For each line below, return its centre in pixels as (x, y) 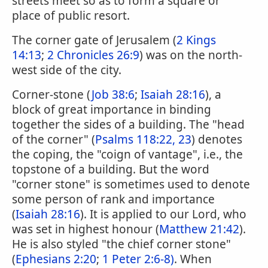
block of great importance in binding (112, 109)
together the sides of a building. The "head (128, 124)
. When (193, 259)
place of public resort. (71, 16)
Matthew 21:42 (199, 229)
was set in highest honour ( (86, 229)
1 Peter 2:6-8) (138, 259)
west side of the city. (67, 70)
